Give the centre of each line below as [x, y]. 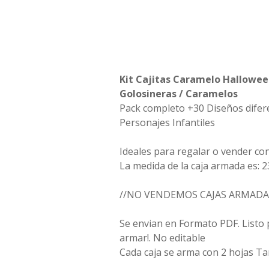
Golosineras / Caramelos [179, 94]
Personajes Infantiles [167, 123]
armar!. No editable [162, 238]
